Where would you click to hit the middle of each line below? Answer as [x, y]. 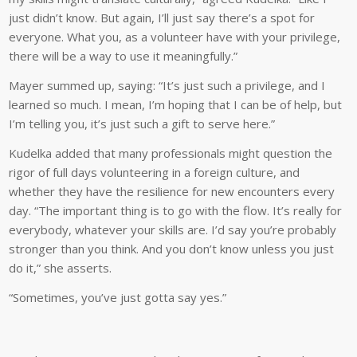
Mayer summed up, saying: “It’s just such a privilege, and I [167, 86]
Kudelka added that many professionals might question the [171, 153]
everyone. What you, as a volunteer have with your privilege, [175, 37]
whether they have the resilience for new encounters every [172, 191]
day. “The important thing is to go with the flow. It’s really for [176, 210]
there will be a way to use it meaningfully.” [124, 56]
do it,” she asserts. [61, 267]
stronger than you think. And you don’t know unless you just [172, 248]
